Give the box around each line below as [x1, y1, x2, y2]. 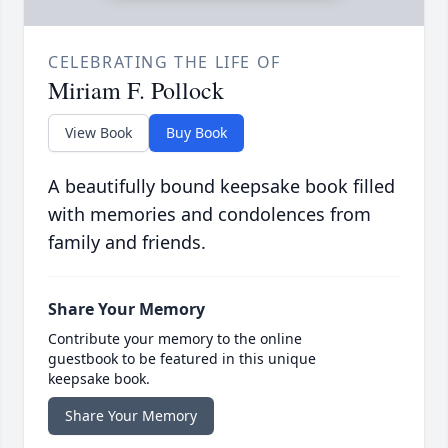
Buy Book [166, 123, 227, 143]
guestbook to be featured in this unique [48, 349, 316, 369]
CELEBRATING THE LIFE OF [48, 51, 281, 74]
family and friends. [48, 230, 206, 255]
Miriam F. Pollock [48, 74, 224, 107]
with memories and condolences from [48, 202, 371, 227]
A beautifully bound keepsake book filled [48, 174, 395, 199]
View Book [65, 123, 132, 143]
